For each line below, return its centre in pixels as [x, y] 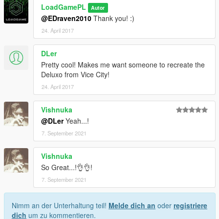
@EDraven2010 [66, 18]
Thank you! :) [113, 18]
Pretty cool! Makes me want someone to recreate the [123, 65]
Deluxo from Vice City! [75, 75]
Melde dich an [132, 206]
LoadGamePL [64, 7]
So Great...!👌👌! [67, 167]
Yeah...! [76, 121]
